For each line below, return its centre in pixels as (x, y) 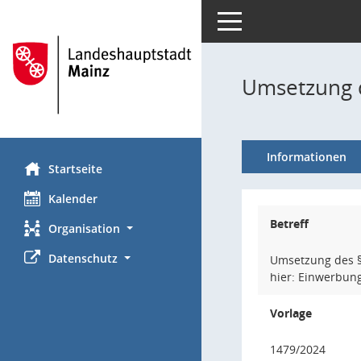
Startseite (75, 168)
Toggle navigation (264, 20)
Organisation (84, 228)
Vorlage (291, 313)
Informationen (306, 157)
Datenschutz (83, 258)
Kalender (73, 198)
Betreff (289, 224)
